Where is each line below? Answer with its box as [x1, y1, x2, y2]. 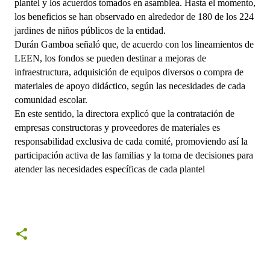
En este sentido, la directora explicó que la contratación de [14, 108, 234, 119]
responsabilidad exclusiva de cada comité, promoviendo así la [14, 136, 248, 146]
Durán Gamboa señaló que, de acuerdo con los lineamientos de [14, 39, 254, 49]
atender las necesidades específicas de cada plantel [14, 164, 205, 174]
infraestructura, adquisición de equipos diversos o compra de [14, 67, 243, 77]
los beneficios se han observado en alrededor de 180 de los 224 [14, 11, 254, 22]
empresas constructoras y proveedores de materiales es [14, 122, 220, 133]
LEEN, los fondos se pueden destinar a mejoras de [14, 53, 206, 63]
